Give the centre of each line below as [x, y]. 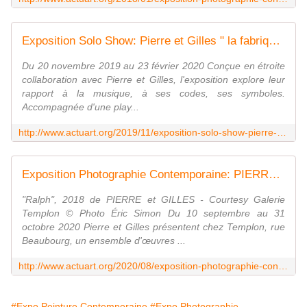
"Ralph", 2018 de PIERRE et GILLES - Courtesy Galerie [153, 200]
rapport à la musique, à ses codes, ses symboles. [153, 94]
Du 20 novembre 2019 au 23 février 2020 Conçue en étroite [153, 66]
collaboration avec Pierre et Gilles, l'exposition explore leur [153, 80]
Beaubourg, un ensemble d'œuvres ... [104, 241]
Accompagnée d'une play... [81, 107]
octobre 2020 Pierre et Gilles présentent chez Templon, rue [153, 227]
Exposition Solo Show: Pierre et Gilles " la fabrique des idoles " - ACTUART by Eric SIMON [274, 41]
